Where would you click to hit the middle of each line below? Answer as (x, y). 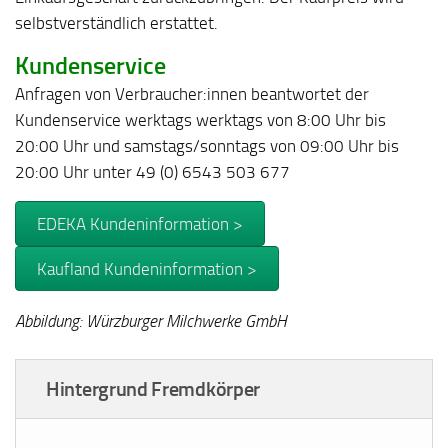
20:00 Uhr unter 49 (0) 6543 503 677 (152, 171)
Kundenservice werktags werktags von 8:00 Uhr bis (200, 119)
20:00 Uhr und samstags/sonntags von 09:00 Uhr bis (207, 145)
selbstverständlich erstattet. (116, 23)
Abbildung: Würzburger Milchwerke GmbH (151, 320)
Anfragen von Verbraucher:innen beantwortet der (192, 93)
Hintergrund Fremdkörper (153, 388)
